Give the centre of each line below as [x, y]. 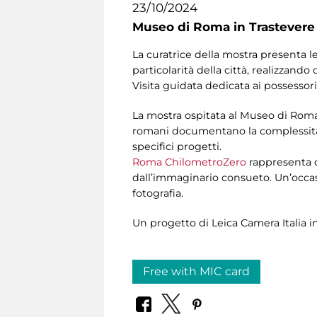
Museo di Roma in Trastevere [224, 27]
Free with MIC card [196, 272]
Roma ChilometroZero [189, 162]
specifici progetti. [177, 147]
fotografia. [158, 194]
